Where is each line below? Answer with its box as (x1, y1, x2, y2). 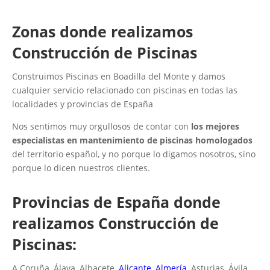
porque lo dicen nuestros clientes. (12, 162, 150, 174)
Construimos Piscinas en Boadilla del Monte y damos (12, 70, 225, 82)
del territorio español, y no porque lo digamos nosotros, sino (12, 148, 256, 160)
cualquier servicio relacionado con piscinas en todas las (12, 84, 237, 96)
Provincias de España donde (12, 191, 221, 212)
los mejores (191, 120, 239, 132)
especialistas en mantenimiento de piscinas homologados (12, 134, 253, 146)
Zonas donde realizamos (12, 20, 193, 42)
